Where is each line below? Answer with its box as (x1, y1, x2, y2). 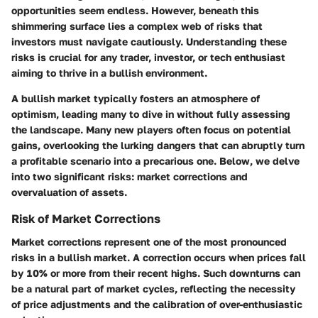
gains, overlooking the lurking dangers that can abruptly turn (11, 139, 305, 152)
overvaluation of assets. (11, 186, 127, 199)
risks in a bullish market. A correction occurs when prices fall (11, 251, 306, 263)
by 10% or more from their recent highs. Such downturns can (11, 266, 300, 279)
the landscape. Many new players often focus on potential (11, 124, 291, 136)
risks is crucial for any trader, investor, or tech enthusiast (11, 51, 285, 64)
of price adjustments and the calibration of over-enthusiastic (11, 297, 302, 310)
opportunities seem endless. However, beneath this (11, 4, 259, 17)
